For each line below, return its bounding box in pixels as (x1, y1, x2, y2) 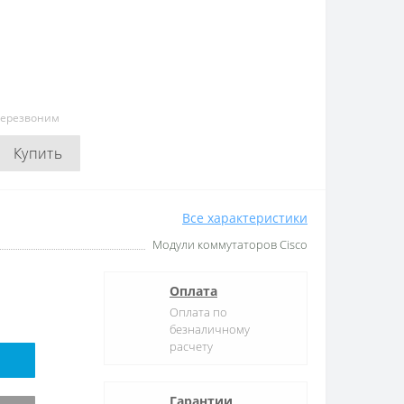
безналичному (170, 321, 250, 338)
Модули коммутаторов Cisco (152, 236, 308, 253)
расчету (170, 338, 213, 355)
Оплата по (170, 304, 227, 321)
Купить (14, 143, 62, 164)
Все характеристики (182, 209, 308, 227)
